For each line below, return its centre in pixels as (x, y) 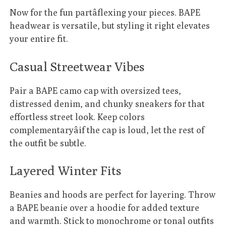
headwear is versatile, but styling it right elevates (110, 26)
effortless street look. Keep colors (77, 117)
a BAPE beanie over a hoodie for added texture (105, 207)
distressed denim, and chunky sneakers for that (107, 103)
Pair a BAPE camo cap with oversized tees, (96, 90)
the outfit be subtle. (48, 143)
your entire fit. (39, 39)
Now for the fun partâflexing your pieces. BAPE (105, 13)
